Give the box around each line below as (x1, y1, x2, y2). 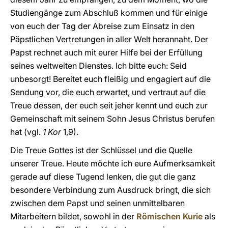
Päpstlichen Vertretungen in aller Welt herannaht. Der (10, 34, 208, 44)
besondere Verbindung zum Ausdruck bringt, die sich (10, 185, 211, 195)
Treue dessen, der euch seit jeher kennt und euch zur (10, 100, 208, 110)
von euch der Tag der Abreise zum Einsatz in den (10, 21, 194, 31)
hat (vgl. (10, 127, 43, 137)
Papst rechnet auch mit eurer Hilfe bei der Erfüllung (10, 47, 203, 58)
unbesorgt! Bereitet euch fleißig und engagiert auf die (10, 74, 211, 84)
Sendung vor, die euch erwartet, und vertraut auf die (10, 87, 206, 97)
